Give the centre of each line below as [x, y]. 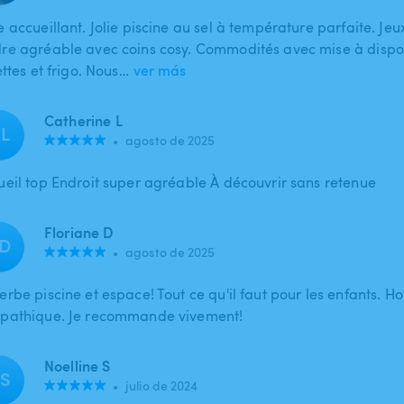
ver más [159, 70]
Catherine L [83, 120]
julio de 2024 [162, 386]
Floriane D [79, 232]
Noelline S [78, 366]
